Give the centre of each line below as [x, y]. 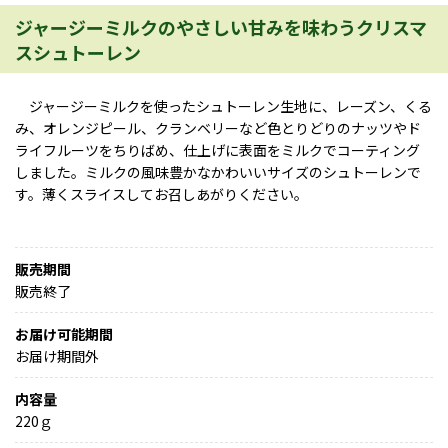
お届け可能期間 [64, 334]
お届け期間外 [57, 356]
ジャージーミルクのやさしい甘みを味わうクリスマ [221, 27]
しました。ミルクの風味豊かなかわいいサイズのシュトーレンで [218, 172]
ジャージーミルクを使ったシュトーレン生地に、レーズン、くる [223, 106]
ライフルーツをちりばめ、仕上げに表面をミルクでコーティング [217, 150]
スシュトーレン [78, 52]
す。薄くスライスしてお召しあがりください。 [161, 194]
